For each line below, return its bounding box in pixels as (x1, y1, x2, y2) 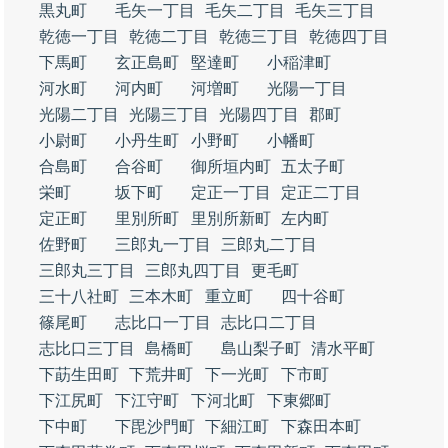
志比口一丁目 (115, 314, 211, 331)
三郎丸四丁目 (145, 262, 241, 279)
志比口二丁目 (221, 314, 317, 331)
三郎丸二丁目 (221, 236, 317, 253)
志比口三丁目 (39, 340, 135, 357)
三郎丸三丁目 (39, 262, 135, 279)
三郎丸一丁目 (115, 236, 211, 253)
